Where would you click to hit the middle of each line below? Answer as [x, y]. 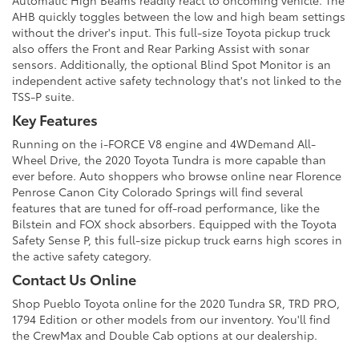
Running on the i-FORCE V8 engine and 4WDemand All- [164, 144]
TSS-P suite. [43, 97]
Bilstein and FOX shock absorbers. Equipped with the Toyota [174, 224]
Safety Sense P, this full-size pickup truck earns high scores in [177, 240]
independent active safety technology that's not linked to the [177, 81]
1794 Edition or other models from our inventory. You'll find [171, 319]
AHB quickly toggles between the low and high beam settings [179, 16]
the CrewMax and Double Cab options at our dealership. [165, 335]
